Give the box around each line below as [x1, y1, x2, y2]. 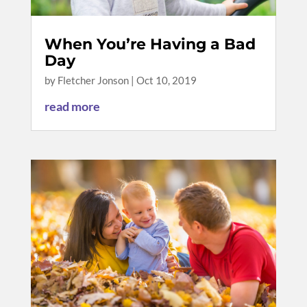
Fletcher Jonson [57, 74, 129, 87]
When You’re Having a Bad [44, 35, 256, 54]
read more [44, 99, 100, 114]
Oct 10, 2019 [136, 74, 197, 87]
